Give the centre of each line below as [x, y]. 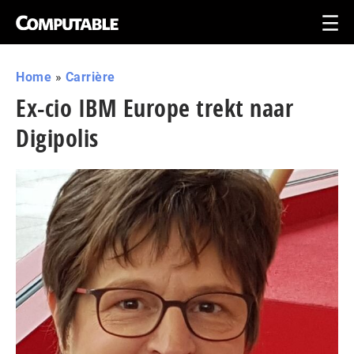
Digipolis [57, 138]
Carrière [90, 77]
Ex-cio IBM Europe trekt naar [154, 108]
